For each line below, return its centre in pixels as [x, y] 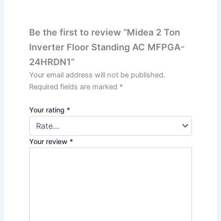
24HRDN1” [52, 61]
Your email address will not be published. [97, 75]
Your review [49, 142]
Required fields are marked [74, 87]
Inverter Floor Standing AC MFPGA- [107, 47]
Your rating [48, 110]
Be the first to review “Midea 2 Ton [104, 32]
